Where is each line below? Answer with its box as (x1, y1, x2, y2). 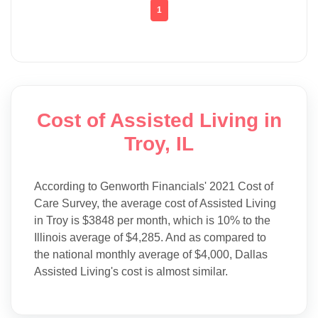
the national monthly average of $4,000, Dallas (34, 248, 268, 261)
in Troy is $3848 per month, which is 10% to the (34, 214, 270, 226)
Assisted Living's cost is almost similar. (34, 265, 228, 278)
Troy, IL (124, 132, 194, 155)
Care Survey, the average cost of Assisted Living (34, 197, 276, 209)
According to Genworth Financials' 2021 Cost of (34, 180, 273, 192)
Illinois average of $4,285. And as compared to (34, 231, 266, 243)
